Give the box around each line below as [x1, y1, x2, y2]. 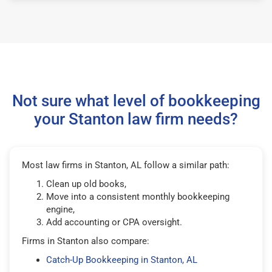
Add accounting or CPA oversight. [46, 216, 182, 228]
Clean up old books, [46, 178, 126, 189]
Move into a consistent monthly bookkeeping [46, 191, 229, 202]
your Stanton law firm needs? [34, 109, 238, 128]
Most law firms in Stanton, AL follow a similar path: [22, 159, 229, 171]
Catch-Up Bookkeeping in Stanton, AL [46, 254, 197, 265]
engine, [46, 203, 75, 215]
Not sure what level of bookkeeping [12, 91, 260, 110]
